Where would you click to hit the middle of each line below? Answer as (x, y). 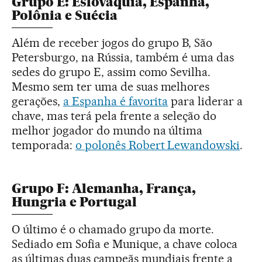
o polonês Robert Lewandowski (158, 145)
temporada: (44, 145)
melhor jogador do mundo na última (107, 130)
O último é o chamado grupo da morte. (113, 229)
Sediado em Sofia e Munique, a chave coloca (125, 244)
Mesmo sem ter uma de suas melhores (111, 86)
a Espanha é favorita (116, 101)
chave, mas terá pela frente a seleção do (114, 116)
